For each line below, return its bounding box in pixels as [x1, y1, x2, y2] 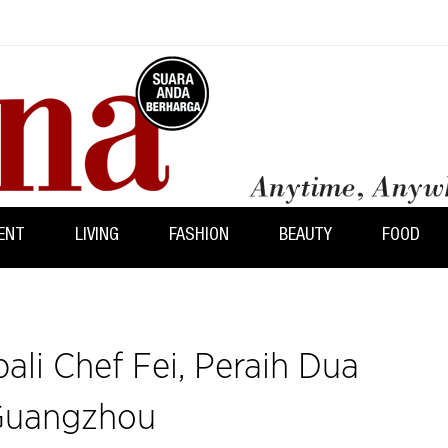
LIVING [75, 226, 119, 245]
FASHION [169, 226, 229, 245]
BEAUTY [279, 226, 332, 245]
